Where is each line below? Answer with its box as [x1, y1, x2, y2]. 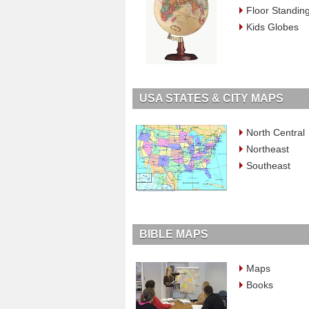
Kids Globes [246, 21, 299, 32]
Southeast [246, 159, 291, 171]
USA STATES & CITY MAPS [139, 92, 283, 104]
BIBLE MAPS [139, 228, 208, 240]
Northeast [246, 143, 290, 154]
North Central [246, 126, 306, 138]
